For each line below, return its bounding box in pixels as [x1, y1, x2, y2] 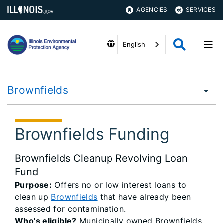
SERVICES [185, 6, 216, 13]
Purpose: [15, 180, 52, 190]
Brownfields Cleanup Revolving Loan [15, 152, 188, 164]
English [123, 40, 145, 48]
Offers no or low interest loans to [52, 180, 187, 190]
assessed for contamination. [15, 204, 126, 214]
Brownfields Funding [15, 124, 170, 144]
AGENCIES [136, 6, 168, 13]
